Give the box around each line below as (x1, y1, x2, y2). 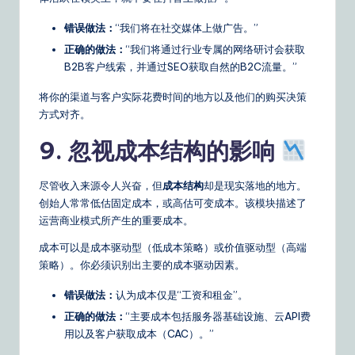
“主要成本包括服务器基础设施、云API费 (126, 309, 311, 323)
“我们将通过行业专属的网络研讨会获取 (126, 42, 305, 55)
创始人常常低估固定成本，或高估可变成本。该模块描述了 (39, 196, 307, 209)
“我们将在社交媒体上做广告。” (116, 21, 258, 34)
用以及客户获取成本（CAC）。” (64, 326, 214, 340)
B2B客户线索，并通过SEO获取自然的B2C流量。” (64, 59, 297, 73)
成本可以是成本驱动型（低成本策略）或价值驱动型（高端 (39, 240, 307, 254)
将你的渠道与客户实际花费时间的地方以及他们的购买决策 (39, 90, 307, 103)
